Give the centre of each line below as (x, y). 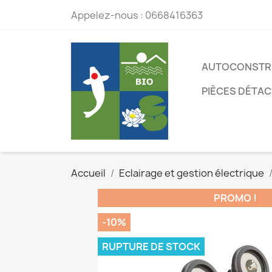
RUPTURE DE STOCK (151, 246)
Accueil (88, 173)
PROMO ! (235, 198)
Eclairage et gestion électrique (192, 173)
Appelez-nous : (108, 15)
